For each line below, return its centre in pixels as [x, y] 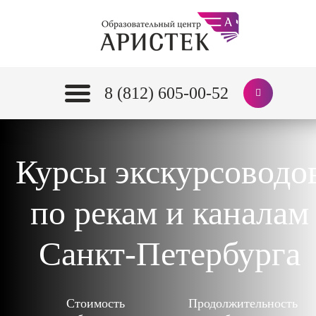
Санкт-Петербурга [169, 254]
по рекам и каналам [169, 213]
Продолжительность [243, 303]
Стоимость [96, 303]
